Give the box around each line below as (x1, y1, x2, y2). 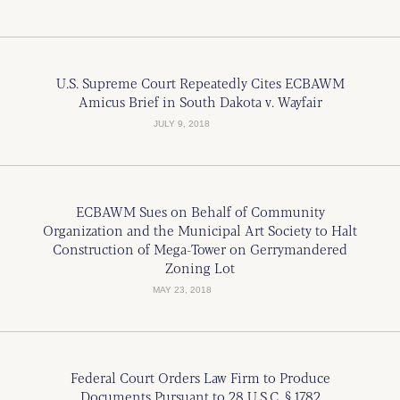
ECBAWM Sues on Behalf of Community (75, 202, 325, 221)
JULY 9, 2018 (154, 119, 210, 129)
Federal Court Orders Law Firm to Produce (70, 368, 330, 387)
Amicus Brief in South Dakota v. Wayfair (78, 92, 322, 111)
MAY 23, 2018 (152, 285, 212, 295)
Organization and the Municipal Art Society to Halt (43, 221, 357, 239)
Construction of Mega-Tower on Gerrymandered (53, 239, 347, 258)
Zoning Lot (165, 258, 235, 277)
